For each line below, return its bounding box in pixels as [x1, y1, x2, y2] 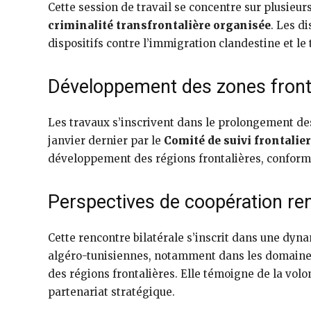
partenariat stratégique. [48, 285, 175, 299]
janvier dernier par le [48, 134, 164, 148]
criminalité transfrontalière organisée [48, 19, 271, 33]
